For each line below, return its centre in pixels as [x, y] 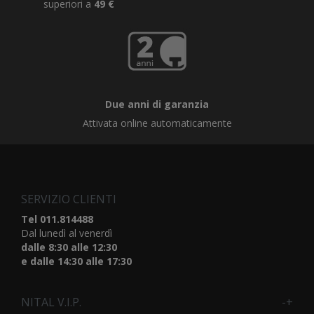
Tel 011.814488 [57, 219]
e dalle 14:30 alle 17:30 [76, 261]
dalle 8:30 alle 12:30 [69, 247]
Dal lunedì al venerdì [67, 233]
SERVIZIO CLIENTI [69, 199]
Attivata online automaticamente [157, 123]
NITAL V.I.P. [51, 302]
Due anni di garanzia [157, 104]
